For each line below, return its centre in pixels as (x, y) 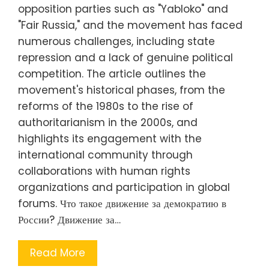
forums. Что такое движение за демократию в (122, 203)
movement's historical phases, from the (122, 90)
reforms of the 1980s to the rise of (106, 106)
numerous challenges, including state (116, 41)
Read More (58, 252)
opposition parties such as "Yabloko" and (123, 9)
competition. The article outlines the (112, 74)
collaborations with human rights (104, 171)
